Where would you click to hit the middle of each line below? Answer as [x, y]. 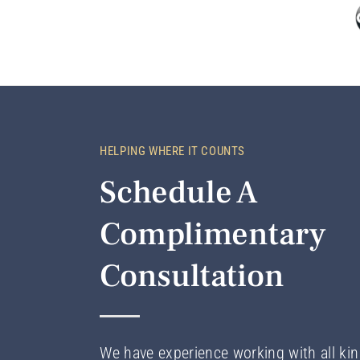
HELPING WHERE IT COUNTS [173, 151]
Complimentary [213, 234]
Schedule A [179, 192]
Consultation [192, 276]
